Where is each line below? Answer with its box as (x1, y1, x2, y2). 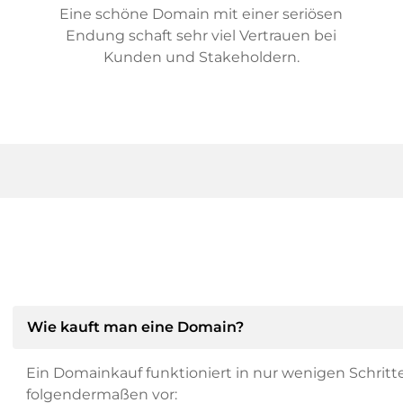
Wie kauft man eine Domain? (26, 318, 244, 336)
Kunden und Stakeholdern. (103, 49, 300, 66)
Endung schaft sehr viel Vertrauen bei (66, 27, 337, 44)
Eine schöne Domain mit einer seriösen (59, 5, 344, 22)
